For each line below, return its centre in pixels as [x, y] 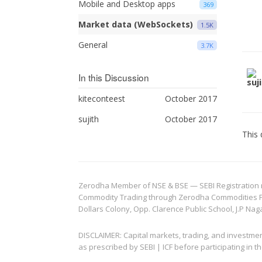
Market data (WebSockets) [136, 24]
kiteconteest [102, 99]
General [93, 45]
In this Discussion [114, 77]
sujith [89, 119]
